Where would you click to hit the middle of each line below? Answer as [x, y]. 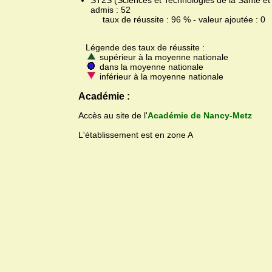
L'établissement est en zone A [136, 135]
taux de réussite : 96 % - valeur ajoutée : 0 [178, 20]
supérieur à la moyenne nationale [163, 57]
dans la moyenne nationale [150, 67]
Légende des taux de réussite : [141, 48]
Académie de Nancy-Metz [200, 116]
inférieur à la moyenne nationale [160, 77]
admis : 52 [110, 10]
